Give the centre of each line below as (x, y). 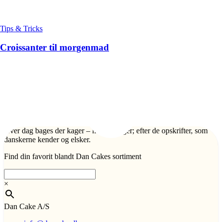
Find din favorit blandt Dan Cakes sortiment (73, 157)
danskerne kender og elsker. (47, 140)
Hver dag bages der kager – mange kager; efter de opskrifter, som (106, 131)
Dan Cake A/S (27, 207)
